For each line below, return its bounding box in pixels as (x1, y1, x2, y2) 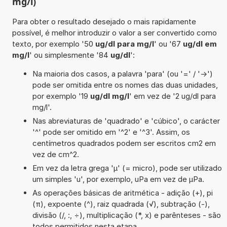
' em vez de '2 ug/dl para (129, 91, 216, 101)
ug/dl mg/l (90, 91, 129, 101)
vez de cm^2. (32, 149, 79, 159)
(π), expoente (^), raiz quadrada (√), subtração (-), (32, 199, 210, 209)
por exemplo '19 (32, 91, 90, 101)
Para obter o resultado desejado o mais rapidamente (12, 16, 196, 26)
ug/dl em (182, 39, 217, 49)
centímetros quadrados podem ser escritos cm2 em (32, 138, 216, 148)
